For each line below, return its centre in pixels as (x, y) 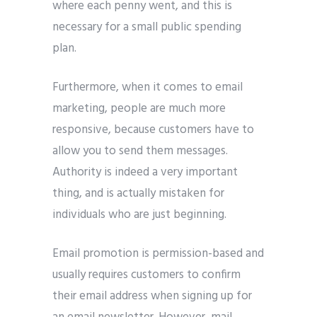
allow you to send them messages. (140, 151)
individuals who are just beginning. (139, 214)
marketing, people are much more (139, 108)
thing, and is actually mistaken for (138, 193)
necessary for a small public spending (147, 27)
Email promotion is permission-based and (158, 253)
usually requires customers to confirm (146, 275)
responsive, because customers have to (153, 129)
